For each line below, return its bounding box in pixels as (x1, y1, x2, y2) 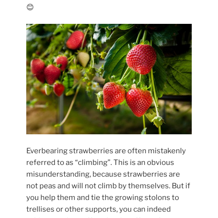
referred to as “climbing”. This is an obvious (26, 158, 174, 167)
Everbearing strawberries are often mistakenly (26, 146, 186, 156)
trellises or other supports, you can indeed (26, 205, 171, 214)
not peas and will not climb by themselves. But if (26, 182, 190, 191)
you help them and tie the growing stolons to (26, 193, 179, 202)
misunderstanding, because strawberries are (26, 170, 180, 179)
